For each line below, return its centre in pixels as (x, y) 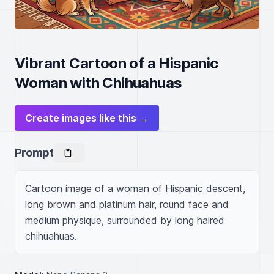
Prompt (34, 153)
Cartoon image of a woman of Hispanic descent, (135, 188)
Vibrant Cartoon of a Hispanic (117, 63)
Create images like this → (87, 118)
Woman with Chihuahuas (98, 83)
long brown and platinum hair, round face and (127, 204)
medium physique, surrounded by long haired (125, 220)
